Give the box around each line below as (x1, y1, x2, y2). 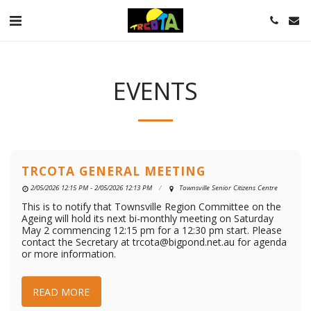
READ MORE (33, 285, 90, 299)
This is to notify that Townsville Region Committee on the (22, 200, 281, 213)
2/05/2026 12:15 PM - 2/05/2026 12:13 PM (30, 183, 152, 192)
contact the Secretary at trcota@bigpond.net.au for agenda (22, 235, 287, 249)
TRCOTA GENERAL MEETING (22, 162, 205, 179)
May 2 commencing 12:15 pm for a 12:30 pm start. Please (22, 224, 282, 237)
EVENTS (113, 74, 198, 107)
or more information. (22, 247, 116, 260)
